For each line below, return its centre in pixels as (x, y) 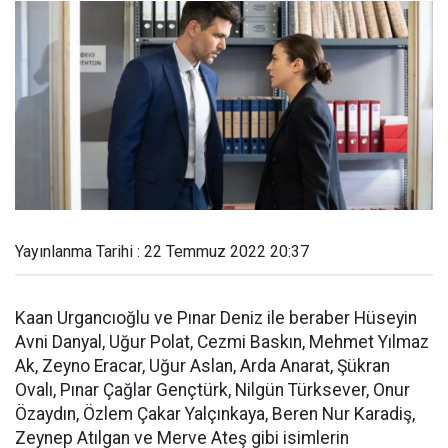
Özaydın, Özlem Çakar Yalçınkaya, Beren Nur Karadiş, (215, 414)
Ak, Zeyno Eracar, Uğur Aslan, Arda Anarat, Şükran (202, 366)
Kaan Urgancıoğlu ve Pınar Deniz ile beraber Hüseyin (216, 318)
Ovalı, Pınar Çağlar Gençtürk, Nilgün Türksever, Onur (212, 390)
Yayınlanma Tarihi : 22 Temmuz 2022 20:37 (162, 251)
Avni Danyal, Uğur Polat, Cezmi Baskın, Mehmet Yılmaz (222, 342)
